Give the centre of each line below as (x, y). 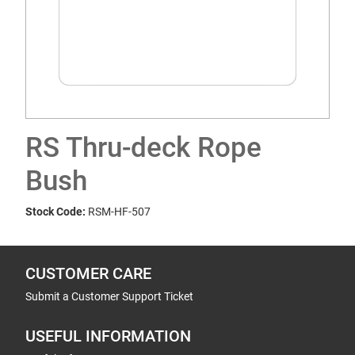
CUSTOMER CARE (88, 274)
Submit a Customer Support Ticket (109, 296)
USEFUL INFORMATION (108, 336)
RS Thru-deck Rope (143, 148)
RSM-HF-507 (119, 212)
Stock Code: (55, 212)
